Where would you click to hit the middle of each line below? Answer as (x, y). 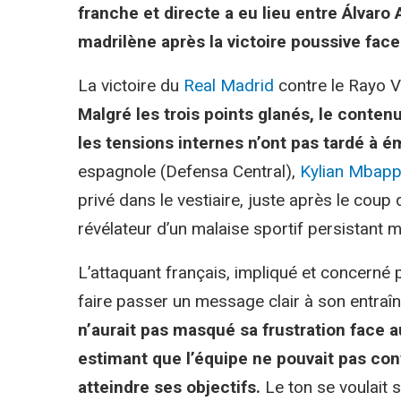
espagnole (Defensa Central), (189, 171)
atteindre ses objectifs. (169, 387)
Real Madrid (229, 85)
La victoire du (131, 85)
